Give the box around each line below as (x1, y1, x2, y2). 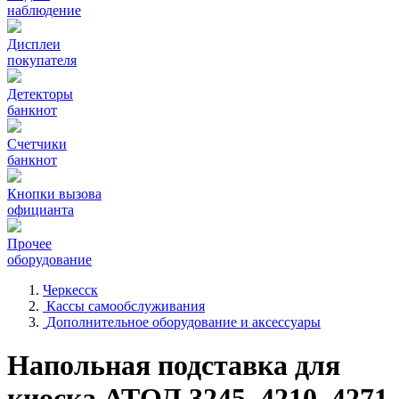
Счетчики (7, 136, 67, 151)
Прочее (7, 236, 52, 251)
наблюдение (7, 3, 81, 18)
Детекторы (7, 86, 73, 102)
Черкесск (43, 282, 98, 297)
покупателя (7, 53, 77, 68)
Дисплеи (7, 37, 61, 52)
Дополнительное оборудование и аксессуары (46, 314, 321, 330)
